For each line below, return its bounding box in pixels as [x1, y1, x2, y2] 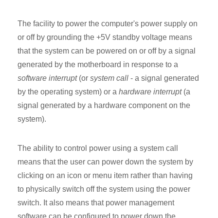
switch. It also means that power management [18, 199, 174, 207]
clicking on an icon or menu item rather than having [18, 171, 193, 180]
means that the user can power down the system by [18, 158, 193, 166]
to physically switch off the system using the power [18, 185, 190, 194]
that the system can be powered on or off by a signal [18, 47, 196, 55]
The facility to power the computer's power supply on [18, 19, 198, 28]
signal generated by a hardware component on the [18, 101, 190, 110]
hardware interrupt [119, 88, 182, 96]
